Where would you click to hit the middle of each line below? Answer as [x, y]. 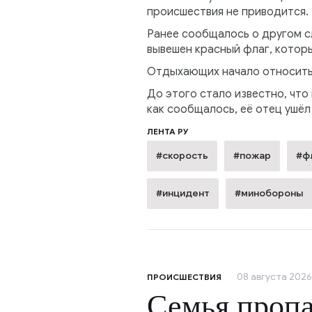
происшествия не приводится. [227, 12]
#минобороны [268, 194]
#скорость [182, 156]
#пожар [252, 156]
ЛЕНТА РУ [167, 132]
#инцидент [182, 194]
